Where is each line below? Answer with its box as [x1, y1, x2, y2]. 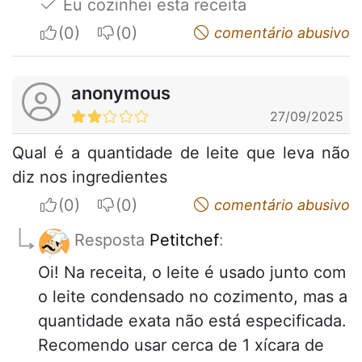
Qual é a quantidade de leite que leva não [12, 142, 350, 162]
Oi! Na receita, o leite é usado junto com [38, 262, 346, 282]
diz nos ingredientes [12, 166, 167, 187]
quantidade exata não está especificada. [38, 310, 347, 330]
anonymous [71, 82, 170, 103]
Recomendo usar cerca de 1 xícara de [38, 335, 324, 355]
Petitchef [149, 229, 219, 250]
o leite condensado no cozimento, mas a [38, 286, 347, 306]
